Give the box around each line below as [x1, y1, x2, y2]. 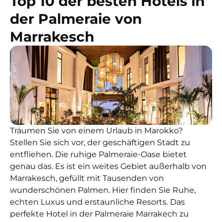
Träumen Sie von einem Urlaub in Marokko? [10, 126, 183, 136]
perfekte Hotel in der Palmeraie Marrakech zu [10, 209, 189, 219]
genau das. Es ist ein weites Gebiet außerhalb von [10, 162, 207, 171]
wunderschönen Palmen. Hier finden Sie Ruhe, [10, 185, 196, 195]
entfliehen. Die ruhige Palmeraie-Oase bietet [10, 150, 187, 160]
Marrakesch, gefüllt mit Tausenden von [10, 173, 164, 183]
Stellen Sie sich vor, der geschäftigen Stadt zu [10, 138, 190, 148]
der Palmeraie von [10, 10, 142, 28]
